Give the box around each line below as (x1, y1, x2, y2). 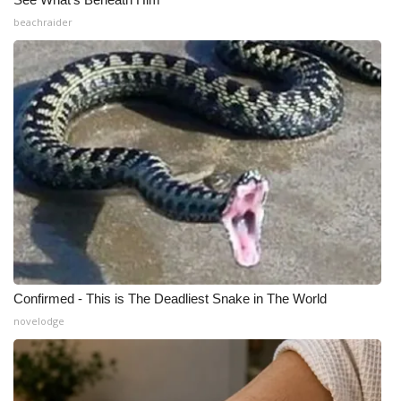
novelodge (13, 314, 64, 328)
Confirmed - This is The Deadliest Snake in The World (13, 291, 327, 306)
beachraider (13, 15, 73, 29)
